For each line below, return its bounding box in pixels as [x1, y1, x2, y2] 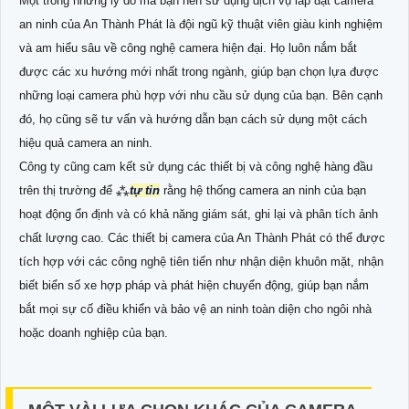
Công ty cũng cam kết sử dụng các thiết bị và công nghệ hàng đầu [19, 159, 372, 173]
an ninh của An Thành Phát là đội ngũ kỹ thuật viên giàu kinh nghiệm [19, 16, 383, 31]
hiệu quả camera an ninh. [19, 135, 152, 150]
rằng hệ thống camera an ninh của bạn [160, 183, 366, 197]
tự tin [130, 183, 160, 197]
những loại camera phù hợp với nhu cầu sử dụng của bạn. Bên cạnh [19, 88, 383, 102]
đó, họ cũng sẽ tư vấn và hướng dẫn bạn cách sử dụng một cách [19, 111, 367, 126]
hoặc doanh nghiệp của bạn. [19, 325, 168, 340]
